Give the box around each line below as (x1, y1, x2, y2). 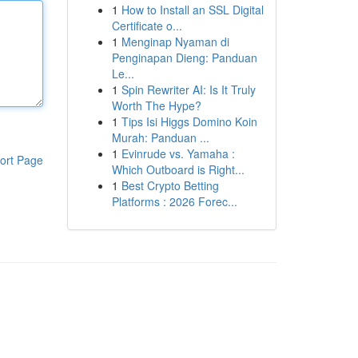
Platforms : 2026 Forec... (111, 193, 237, 209)
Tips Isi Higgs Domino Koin (121, 113, 257, 129)
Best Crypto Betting (121, 177, 219, 193)
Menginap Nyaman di (121, 34, 229, 50)
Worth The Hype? (111, 97, 201, 113)
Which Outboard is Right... (111, 161, 245, 177)
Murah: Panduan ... (111, 129, 209, 145)
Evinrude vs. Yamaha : (121, 145, 235, 161)
